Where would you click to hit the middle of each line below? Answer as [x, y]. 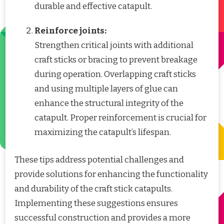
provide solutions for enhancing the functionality [111, 174]
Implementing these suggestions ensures [96, 203]
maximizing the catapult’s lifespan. [103, 132]
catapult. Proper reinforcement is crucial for [120, 118]
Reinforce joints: [70, 31]
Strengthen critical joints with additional [114, 45]
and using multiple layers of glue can [106, 89]
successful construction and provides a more [102, 217]
